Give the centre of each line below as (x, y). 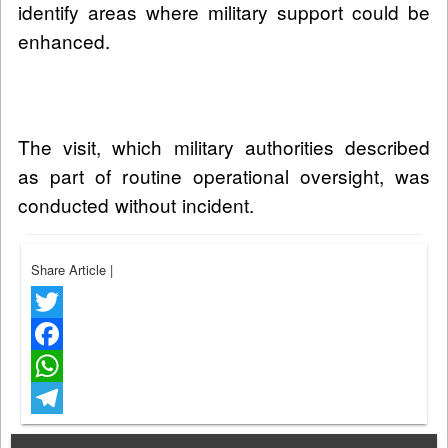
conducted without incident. (136, 205)
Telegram (57, 430)
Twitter (50, 334)
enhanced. (64, 41)
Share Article (70, 270)
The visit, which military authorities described (224, 147)
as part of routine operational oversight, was (224, 176)
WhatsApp (61, 398)
